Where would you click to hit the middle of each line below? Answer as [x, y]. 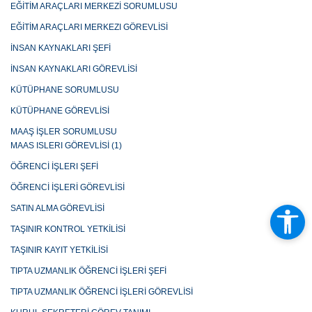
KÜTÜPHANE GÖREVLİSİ [60, 111]
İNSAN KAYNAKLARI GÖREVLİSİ [74, 69]
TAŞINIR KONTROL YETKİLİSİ [68, 229]
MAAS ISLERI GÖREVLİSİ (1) [66, 146]
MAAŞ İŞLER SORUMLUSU [64, 132]
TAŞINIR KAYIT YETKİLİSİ [59, 250]
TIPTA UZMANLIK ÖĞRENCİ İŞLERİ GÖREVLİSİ [102, 292]
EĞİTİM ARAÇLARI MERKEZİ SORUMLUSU [94, 7]
